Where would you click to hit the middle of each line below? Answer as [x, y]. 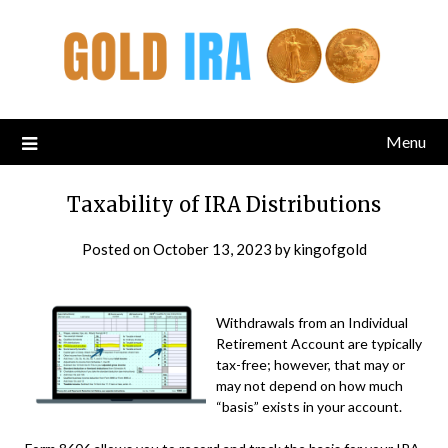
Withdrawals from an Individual [312, 322]
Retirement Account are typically [319, 343]
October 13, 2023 [212, 248]
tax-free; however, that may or [311, 364]
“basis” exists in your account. [309, 406]
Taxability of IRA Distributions [224, 204]
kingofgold [330, 248]
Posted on [117, 248]
